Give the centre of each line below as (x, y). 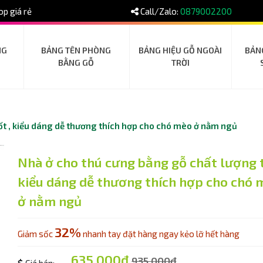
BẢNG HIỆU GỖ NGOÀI (181, 50)
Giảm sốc (36, 233)
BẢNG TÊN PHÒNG (76, 50)
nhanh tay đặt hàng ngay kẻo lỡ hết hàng (160, 233)
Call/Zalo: (160, 11)
